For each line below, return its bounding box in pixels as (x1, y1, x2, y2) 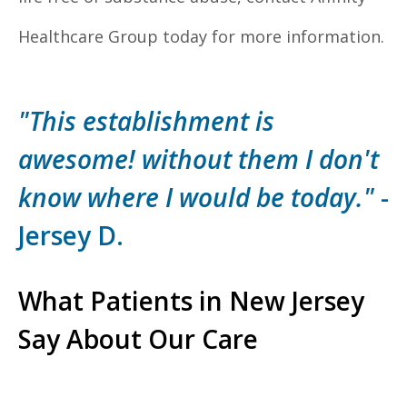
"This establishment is (18, 104, 274, 139)
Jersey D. (18, 218, 124, 253)
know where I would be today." (18, 180, 381, 215)
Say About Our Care (18, 322, 258, 357)
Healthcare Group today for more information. (18, 25, 389, 48)
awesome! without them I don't (18, 142, 379, 177)
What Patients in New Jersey (18, 283, 364, 319)
